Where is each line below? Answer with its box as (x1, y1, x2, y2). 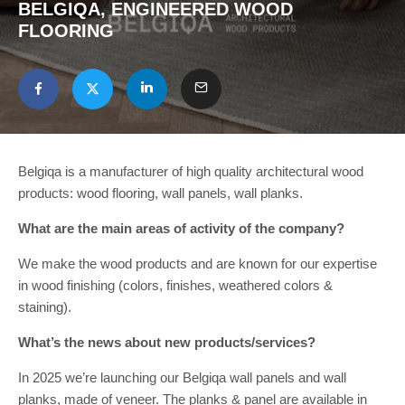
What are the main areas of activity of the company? (18, 221, 344, 236)
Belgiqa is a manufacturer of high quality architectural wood (18, 164, 363, 179)
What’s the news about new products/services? (18, 334, 316, 350)
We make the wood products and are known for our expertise (18, 256, 377, 271)
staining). (18, 299, 71, 315)
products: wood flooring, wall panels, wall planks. (18, 185, 303, 201)
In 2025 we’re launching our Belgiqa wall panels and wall (18, 370, 346, 385)
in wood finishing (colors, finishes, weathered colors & (18, 278, 333, 293)
